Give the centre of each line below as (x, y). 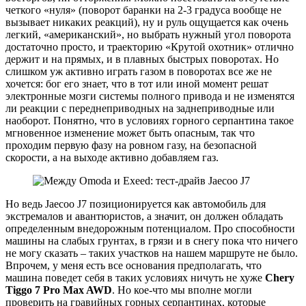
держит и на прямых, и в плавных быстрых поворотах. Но (142, 59)
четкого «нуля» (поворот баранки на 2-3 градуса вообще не (143, 10)
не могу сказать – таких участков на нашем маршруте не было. (152, 253)
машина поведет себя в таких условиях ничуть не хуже (135, 278)
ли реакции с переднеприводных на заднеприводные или (140, 109)
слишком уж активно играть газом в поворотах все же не (139, 72)
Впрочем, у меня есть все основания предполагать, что (134, 266)
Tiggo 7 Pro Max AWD (59, 290)
